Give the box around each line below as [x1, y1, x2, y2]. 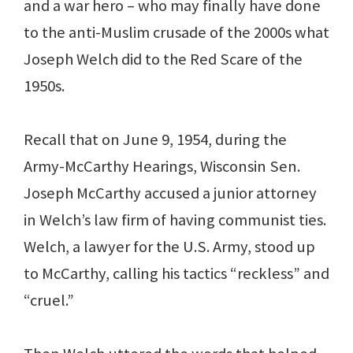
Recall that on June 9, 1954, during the [24, 129, 287, 150]
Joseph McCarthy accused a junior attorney [24, 183, 317, 204]
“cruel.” [24, 290, 74, 311]
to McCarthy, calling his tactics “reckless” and [24, 263, 329, 284]
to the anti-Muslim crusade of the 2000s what [24, 22, 329, 43]
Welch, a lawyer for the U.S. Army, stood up [24, 236, 315, 258]
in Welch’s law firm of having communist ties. [24, 210, 326, 231]
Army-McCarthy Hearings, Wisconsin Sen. [24, 156, 300, 177]
